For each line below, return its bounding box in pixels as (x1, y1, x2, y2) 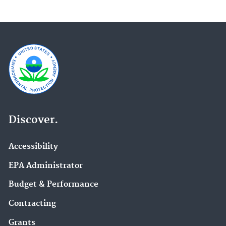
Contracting (9, 199, 56, 209)
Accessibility (9, 141, 58, 151)
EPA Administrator (9, 160, 83, 171)
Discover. (9, 113, 58, 127)
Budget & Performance (9, 180, 98, 190)
